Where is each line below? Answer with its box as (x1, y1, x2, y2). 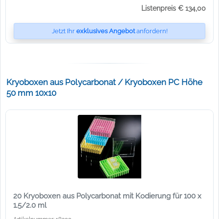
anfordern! (134, 27, 168, 35)
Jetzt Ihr (51, 27, 76, 35)
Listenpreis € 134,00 (141, 3, 206, 12)
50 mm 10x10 (6, 88, 56, 98)
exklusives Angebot (76, 27, 135, 35)
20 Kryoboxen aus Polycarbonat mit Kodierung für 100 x (13, 192, 201, 201)
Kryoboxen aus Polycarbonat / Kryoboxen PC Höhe (6, 77, 202, 87)
